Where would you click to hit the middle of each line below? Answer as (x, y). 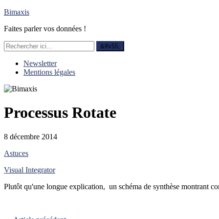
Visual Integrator (30, 170)
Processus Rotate (60, 113)
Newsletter (40, 63)
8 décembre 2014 (31, 136)
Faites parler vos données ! (45, 29)
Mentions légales (49, 72)
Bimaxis (17, 12)
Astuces (16, 153)
